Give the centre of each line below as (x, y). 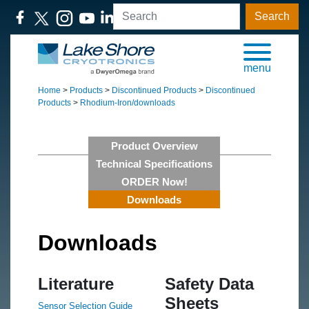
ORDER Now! (154, 182)
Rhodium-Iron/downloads (128, 103)
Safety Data (209, 284)
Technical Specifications (154, 164)
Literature (76, 284)
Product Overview (154, 146)
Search (272, 16)
